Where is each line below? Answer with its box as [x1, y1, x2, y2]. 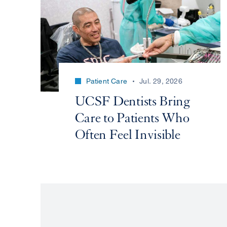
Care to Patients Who [74, 109, 190, 126]
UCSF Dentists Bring [74, 93, 190, 109]
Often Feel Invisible [74, 126, 180, 143]
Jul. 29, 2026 [139, 76, 182, 85]
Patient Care [86, 76, 127, 85]
